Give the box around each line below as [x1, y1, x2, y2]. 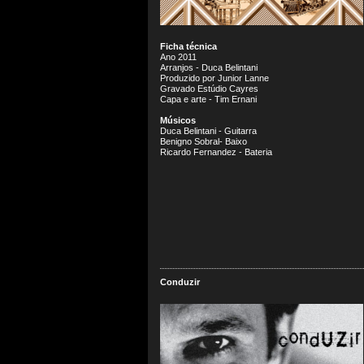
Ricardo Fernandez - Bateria [160, 147, 272, 157]
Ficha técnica [160, 41, 217, 51]
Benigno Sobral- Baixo [160, 136, 247, 146]
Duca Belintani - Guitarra [160, 126, 257, 136]
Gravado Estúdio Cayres [160, 84, 258, 93]
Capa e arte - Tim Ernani [160, 94, 257, 104]
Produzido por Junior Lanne [160, 73, 269, 83]
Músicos [160, 115, 196, 125]
